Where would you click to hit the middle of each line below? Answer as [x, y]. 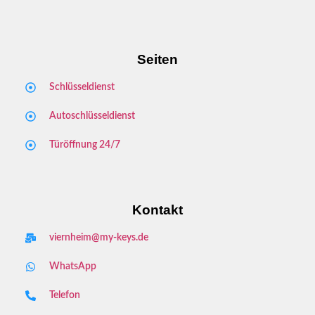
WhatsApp [72, 266]
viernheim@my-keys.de [98, 237]
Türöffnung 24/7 [84, 144]
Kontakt [157, 210]
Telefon [64, 295]
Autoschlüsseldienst [92, 116]
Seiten [157, 59]
